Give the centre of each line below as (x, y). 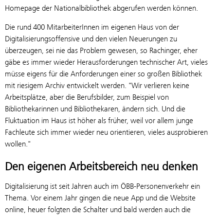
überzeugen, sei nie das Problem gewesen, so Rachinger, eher (101, 50)
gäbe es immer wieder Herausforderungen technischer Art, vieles (106, 62)
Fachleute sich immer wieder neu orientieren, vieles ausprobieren (106, 132)
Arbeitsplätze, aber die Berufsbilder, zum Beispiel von (87, 97)
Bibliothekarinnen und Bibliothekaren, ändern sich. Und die (95, 109)
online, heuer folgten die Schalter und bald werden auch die (98, 209)
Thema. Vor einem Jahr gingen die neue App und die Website (100, 198)
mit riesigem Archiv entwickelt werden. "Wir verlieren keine (97, 85)
